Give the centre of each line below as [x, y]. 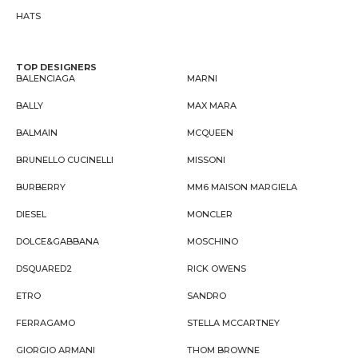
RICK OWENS [217, 268]
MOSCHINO [213, 241]
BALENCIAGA [46, 78]
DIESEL [31, 214]
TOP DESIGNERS [56, 67]
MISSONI [206, 160]
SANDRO [207, 296]
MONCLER [210, 214]
